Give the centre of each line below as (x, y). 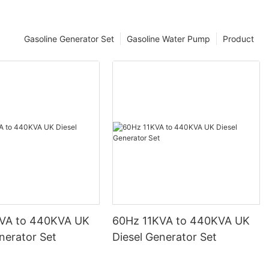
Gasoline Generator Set (69, 38)
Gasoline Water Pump (168, 38)
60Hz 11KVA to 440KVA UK (181, 221)
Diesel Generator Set (165, 237)
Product (238, 38)
